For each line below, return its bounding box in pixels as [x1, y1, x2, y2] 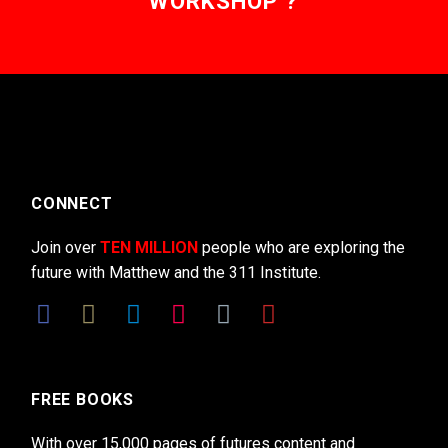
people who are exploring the [198, 237, 405, 257]
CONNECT [31, 194, 113, 214]
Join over [31, 237, 100, 257]
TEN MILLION [100, 237, 198, 257]
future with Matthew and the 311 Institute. [31, 262, 321, 282]
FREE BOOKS [31, 390, 135, 410]
